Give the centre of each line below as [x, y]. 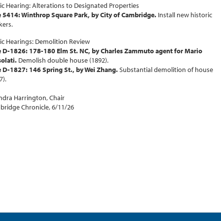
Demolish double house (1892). [63, 60]
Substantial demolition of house [166, 70]
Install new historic [185, 15]
